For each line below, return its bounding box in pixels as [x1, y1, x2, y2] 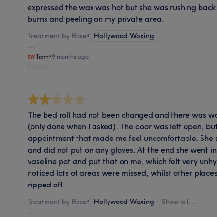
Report [28, 62, 49, 71]
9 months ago [52, 52, 89, 60]
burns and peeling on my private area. [28, 14, 165, 24]
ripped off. [28, 179, 65, 189]
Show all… [162, 197, 196, 206]
